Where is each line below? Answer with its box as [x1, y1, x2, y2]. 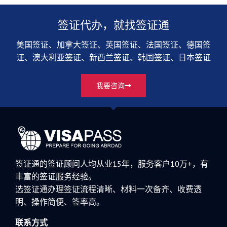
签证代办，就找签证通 [58, 17, 169, 32]
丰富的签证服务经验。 [15, 171, 96, 182]
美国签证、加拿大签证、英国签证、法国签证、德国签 [16, 39, 211, 50]
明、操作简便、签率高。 [15, 197, 104, 207]
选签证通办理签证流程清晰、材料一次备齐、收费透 [15, 184, 202, 195]
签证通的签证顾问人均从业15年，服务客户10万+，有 [15, 159, 208, 169]
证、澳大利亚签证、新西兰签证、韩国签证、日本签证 [16, 52, 211, 62]
